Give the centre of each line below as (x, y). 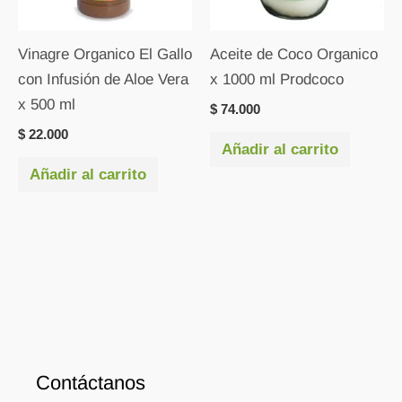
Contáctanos (91, 383)
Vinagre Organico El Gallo (105, 55)
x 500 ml (47, 105)
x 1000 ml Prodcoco (277, 80)
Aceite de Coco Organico (294, 55)
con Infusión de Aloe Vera (103, 80)
